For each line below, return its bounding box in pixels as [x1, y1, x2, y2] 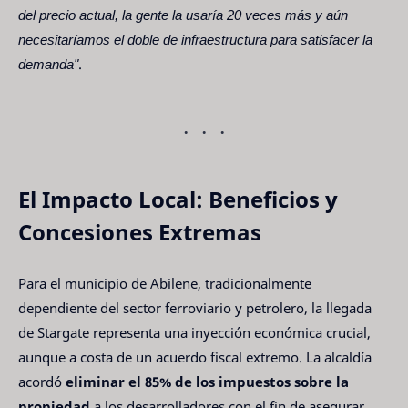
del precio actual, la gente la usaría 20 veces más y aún [18, 5, 348, 24]
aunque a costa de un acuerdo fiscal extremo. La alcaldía [18, 348, 372, 367]
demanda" [18, 54, 78, 73]
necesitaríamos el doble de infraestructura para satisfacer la [18, 29, 372, 48]
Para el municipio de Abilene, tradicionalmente [18, 274, 311, 293]
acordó [18, 372, 66, 392]
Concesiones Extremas [18, 216, 261, 247]
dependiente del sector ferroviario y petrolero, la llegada [18, 299, 372, 318]
